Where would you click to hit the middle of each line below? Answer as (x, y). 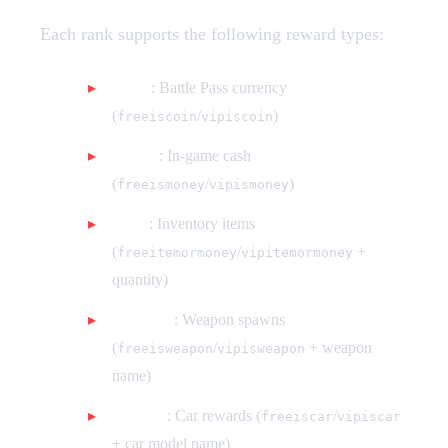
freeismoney (161, 185)
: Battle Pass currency (219, 88)
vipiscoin (237, 117)
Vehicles (139, 416)
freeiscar (297, 417)
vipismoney (249, 185)
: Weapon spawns (229, 320)
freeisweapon (165, 349)
